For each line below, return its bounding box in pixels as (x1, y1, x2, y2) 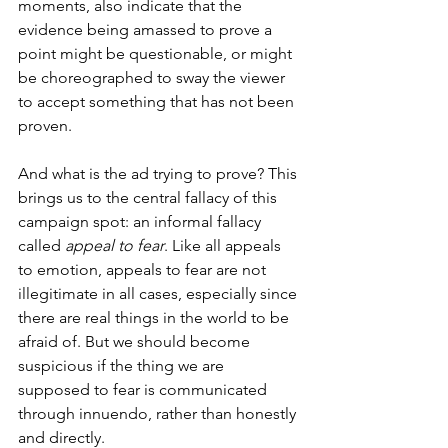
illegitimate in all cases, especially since (18, 283, 301, 303)
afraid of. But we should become (18, 331, 254, 351)
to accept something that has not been (18, 91, 298, 111)
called (18, 235, 65, 255)
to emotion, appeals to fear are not (18, 259, 270, 279)
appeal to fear (65, 235, 164, 255)
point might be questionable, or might (18, 43, 296, 63)
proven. (18, 115, 72, 135)
